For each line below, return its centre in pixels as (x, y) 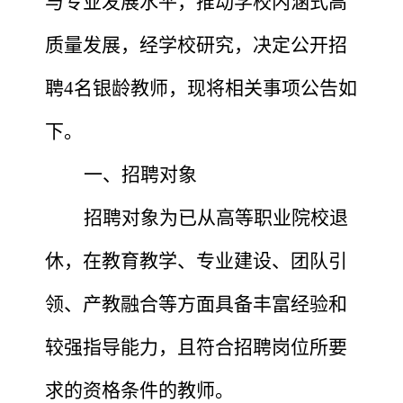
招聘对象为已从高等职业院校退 (216, 217)
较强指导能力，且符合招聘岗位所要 (196, 347)
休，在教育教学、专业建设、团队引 (196, 260)
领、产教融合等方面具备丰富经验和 (196, 304)
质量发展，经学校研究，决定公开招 (196, 45)
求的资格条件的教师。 (139, 390)
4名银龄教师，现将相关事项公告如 (210, 88)
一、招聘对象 (140, 174)
